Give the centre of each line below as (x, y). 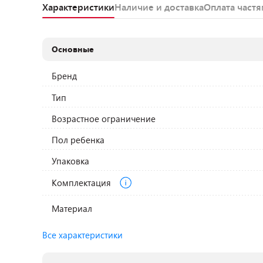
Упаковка (71, 161)
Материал (72, 208)
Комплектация (83, 182)
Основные (73, 49)
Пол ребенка (78, 140)
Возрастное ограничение (104, 119)
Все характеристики (82, 235)
